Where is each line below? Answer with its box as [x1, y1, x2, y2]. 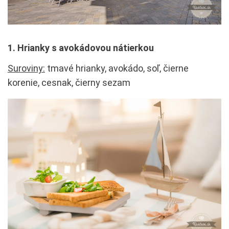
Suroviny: [8, 62, 45, 74]
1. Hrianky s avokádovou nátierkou [8, 42, 154, 53]
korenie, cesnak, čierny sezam [8, 77, 130, 88]
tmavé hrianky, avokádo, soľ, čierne [45, 62, 189, 74]
